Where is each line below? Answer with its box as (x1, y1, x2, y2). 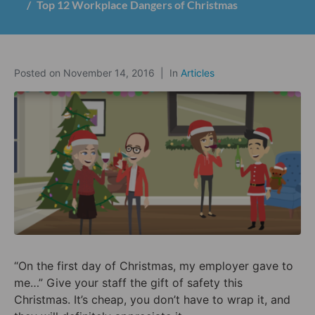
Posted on (14, 66, 63, 79)
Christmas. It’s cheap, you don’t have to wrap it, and (14, 292, 290, 307)
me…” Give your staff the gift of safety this (14, 275, 243, 290)
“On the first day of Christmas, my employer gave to (14, 258, 293, 273)
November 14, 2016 (63, 66, 155, 79)
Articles (181, 66, 214, 79)
